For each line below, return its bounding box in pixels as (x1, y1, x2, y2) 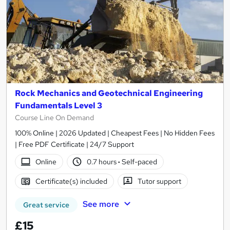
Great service (23, 200, 69, 210)
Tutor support (138, 176, 182, 186)
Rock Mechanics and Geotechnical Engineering (15, 88, 203, 99)
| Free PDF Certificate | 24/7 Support (15, 140, 134, 149)
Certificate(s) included (35, 176, 107, 186)
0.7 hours (87, 157, 119, 166)
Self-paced (120, 157, 158, 166)
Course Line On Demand (15, 113, 94, 123)
